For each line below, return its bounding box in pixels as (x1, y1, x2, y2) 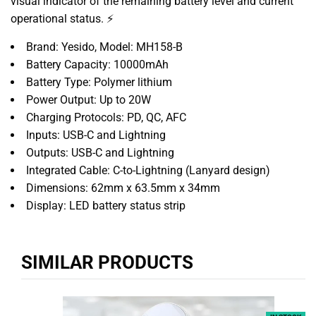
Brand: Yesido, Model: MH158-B (26, 39, 183, 54)
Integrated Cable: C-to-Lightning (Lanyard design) (26, 163, 270, 177)
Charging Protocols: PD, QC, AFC (26, 110, 186, 124)
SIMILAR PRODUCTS (21, 251, 193, 273)
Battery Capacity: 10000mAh (26, 57, 169, 71)
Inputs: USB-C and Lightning (26, 128, 166, 142)
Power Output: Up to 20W (26, 92, 151, 107)
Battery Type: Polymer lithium (26, 75, 172, 89)
